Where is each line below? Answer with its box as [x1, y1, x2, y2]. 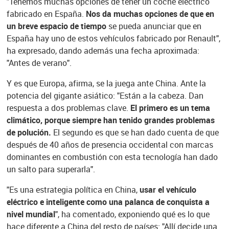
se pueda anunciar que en [108, 20, 201, 32]
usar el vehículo [139, 184, 196, 195]
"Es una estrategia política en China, [6, 184, 140, 195]
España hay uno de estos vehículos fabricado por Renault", [6, 32, 220, 44]
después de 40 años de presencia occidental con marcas [6, 139, 213, 150]
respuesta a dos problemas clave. [6, 102, 130, 113]
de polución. [6, 126, 51, 138]
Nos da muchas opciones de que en [85, 8, 214, 19]
